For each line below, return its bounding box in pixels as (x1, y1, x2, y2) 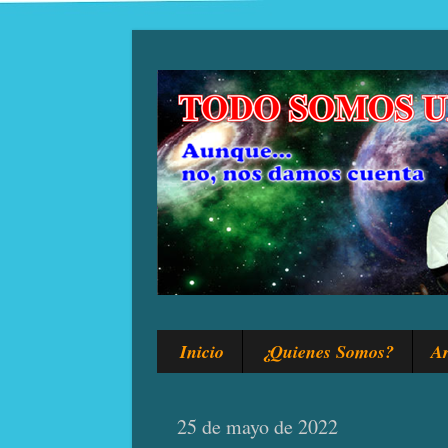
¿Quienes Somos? (260, 339, 394, 364)
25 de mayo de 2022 (177, 413, 338, 441)
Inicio (179, 339, 224, 364)
